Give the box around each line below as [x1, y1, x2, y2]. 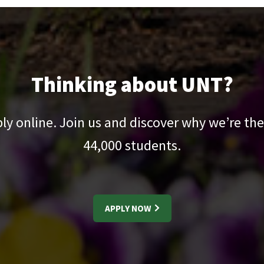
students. [122, 136, 181, 154]
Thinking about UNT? [31, 71, 233, 98]
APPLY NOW [104, 202, 153, 214]
